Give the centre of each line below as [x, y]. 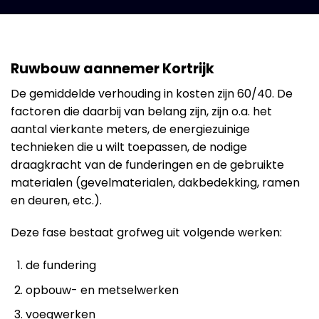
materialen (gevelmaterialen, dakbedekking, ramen [155, 182]
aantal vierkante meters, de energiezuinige [130, 129]
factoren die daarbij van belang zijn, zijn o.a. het [141, 111]
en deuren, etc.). [56, 200]
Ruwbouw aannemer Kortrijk [113, 68]
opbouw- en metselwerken [102, 290]
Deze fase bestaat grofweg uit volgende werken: [146, 233]
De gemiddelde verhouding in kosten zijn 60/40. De [152, 93]
